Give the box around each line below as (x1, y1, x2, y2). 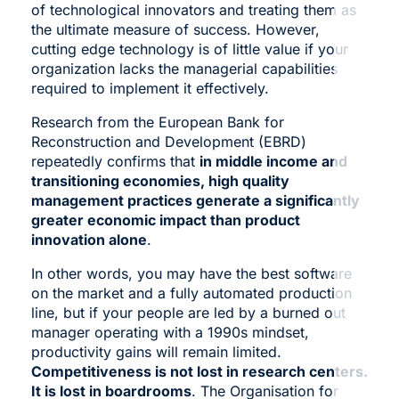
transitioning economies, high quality (30, 171, 289, 190)
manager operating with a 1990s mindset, (30, 322, 309, 341)
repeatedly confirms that (30, 151, 199, 170)
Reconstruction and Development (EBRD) (30, 132, 306, 151)
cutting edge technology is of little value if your (30, 39, 348, 58)
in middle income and (199, 151, 347, 170)
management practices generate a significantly (30, 191, 360, 209)
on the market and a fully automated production (30, 283, 352, 302)
